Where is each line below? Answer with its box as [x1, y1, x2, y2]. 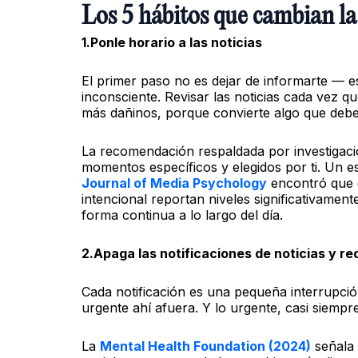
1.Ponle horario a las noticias [82, 34, 262, 50]
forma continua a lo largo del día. [82, 206, 283, 223]
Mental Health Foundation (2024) [100, 337, 311, 354]
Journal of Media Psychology [82, 174, 267, 191]
